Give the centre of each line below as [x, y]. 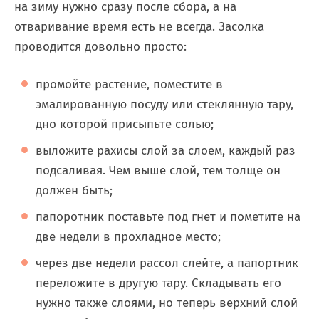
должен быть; [74, 190]
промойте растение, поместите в [129, 84]
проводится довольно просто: [100, 47]
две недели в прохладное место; [128, 237]
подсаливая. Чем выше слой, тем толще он [158, 171]
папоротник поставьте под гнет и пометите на [168, 217]
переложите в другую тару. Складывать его [158, 283]
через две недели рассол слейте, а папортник [167, 263]
